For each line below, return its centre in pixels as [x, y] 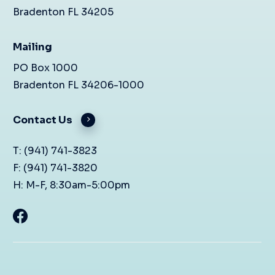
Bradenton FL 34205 [64, 12]
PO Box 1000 [46, 68]
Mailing [33, 47]
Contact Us [43, 120]
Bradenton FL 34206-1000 [79, 85]
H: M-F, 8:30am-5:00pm [72, 185]
